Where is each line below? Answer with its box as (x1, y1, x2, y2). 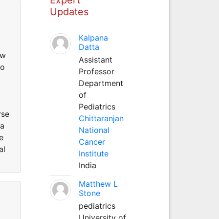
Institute (78, 148, 109, 158)
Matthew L (78, 178, 118, 189)
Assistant (78, 54, 112, 65)
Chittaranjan (78, 113, 124, 123)
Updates (49, 5, 88, 18)
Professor (78, 66, 114, 76)
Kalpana (78, 32, 108, 43)
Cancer (78, 136, 105, 147)
